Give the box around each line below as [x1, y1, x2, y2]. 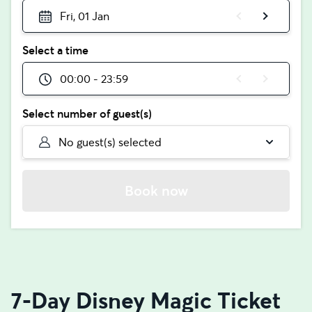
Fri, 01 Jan [59, 9, 109, 23]
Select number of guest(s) [22, 107, 152, 120]
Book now [124, 182, 188, 200]
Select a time [22, 43, 88, 57]
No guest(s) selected [58, 135, 162, 149]
